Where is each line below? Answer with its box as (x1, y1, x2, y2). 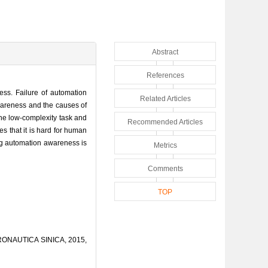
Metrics (153, 141, 177, 150)
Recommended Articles (127, 117, 203, 126)
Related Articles (139, 94, 191, 103)
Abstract (152, 47, 178, 56)
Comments (147, 164, 183, 173)
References (146, 71, 184, 80)
